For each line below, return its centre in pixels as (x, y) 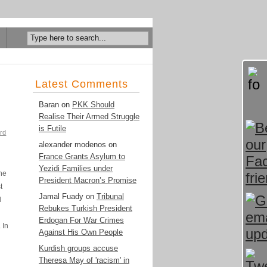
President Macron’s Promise (88, 180)
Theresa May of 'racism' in (84, 260)
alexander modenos (72, 145)
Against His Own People (81, 232)
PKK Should (93, 105)
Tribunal (110, 196)
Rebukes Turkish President (86, 208)
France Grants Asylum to (82, 156)
